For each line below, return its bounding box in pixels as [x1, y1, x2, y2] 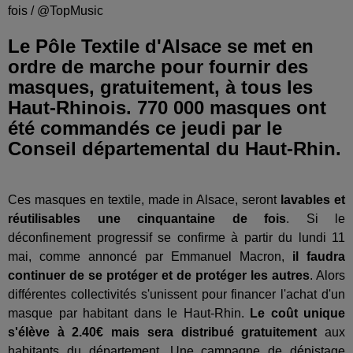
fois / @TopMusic [8, 4, 103, 18]
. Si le [286, 212, 345, 226]
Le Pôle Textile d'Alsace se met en [8, 35, 314, 58]
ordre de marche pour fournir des [8, 56, 308, 78]
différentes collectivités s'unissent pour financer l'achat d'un [8, 288, 345, 302]
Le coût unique [250, 307, 345, 321]
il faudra [284, 250, 345, 264]
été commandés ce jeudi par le [8, 117, 282, 139]
